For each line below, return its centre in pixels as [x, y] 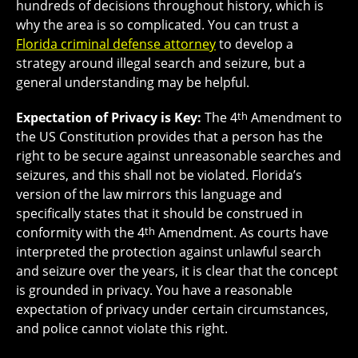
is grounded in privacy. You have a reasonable [154, 290]
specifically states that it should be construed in [159, 214]
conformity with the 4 [80, 233]
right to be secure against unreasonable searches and [179, 156]
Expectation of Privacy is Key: [110, 118]
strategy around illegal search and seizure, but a [161, 64]
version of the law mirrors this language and [149, 195]
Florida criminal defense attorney [116, 44]
